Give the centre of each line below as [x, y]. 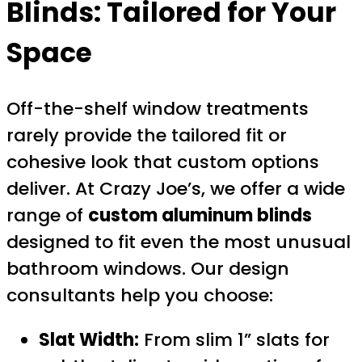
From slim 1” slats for [234, 340]
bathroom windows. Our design [148, 269]
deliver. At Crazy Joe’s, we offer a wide [176, 189]
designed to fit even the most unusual [179, 242]
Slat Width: [89, 340]
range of [47, 216]
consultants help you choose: [140, 296]
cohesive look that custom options [163, 162]
